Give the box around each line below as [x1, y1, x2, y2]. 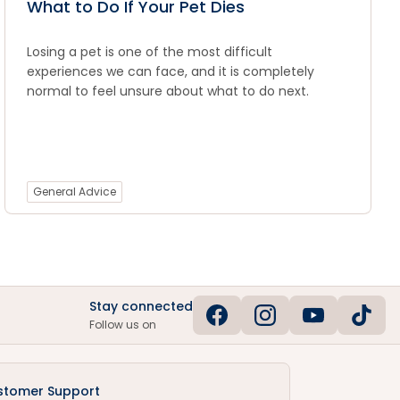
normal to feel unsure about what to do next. [27, 82, 310, 100]
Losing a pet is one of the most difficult [27, 43, 273, 61]
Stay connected [89, 297, 193, 315]
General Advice [33, 184, 117, 199]
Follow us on [89, 317, 156, 332]
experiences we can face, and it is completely [27, 62, 315, 80]
